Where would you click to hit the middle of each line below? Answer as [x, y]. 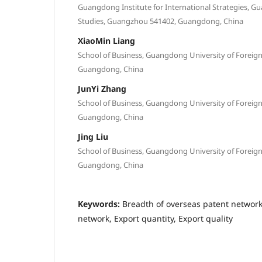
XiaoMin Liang [106, 40]
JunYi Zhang [102, 88]
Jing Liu [93, 136]
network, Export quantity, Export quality [155, 218]
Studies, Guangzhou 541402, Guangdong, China [161, 21]
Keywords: [100, 204]
